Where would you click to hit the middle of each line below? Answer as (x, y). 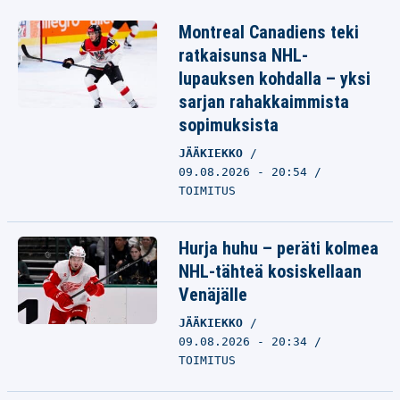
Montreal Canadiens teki (269, 32)
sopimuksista (229, 125)
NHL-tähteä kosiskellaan (270, 271)
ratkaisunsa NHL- (243, 55)
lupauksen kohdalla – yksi (275, 79)
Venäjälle (213, 295)
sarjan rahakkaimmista (264, 102)
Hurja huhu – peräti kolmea (279, 248)
